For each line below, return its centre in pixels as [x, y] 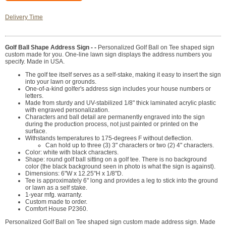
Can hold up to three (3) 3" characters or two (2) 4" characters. [130, 146]
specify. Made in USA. [35, 62]
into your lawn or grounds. [61, 82]
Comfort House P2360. [56, 209]
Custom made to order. [56, 202]
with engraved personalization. [67, 110]
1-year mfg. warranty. [54, 195]
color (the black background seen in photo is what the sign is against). [120, 167]
